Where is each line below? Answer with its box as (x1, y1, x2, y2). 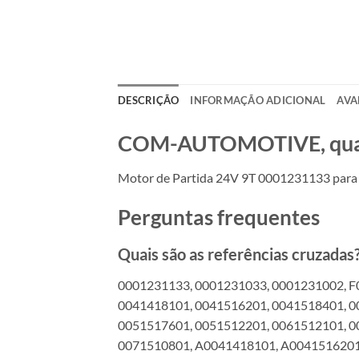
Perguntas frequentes (118, 205, 320, 230)
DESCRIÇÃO (118, 93, 179, 107)
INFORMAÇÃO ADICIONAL (190, 93, 326, 107)
